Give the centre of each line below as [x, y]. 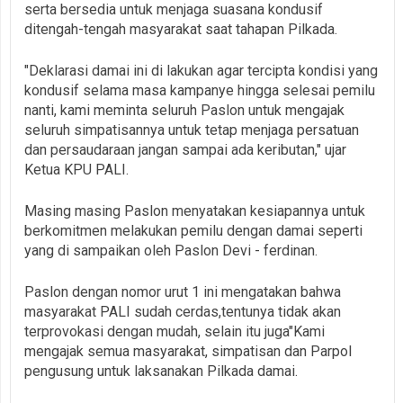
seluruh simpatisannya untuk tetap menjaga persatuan [192, 130]
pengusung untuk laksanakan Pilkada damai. [161, 371]
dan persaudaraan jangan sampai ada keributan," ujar [185, 149]
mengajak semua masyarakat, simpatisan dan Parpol [188, 351]
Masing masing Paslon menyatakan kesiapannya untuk [195, 210]
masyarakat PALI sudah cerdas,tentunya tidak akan [183, 311]
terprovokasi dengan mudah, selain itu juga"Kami [175, 331]
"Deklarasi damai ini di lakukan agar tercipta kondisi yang [201, 70]
